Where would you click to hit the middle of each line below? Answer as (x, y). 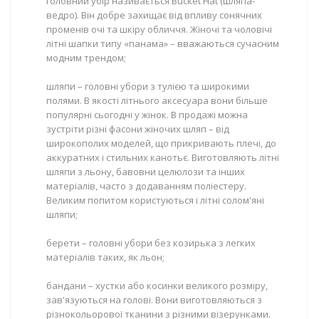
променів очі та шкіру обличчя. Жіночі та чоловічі (159, 29)
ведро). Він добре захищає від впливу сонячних (154, 15)
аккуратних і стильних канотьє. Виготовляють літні (163, 157)
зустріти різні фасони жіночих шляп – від (138, 129)
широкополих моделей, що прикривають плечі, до (161, 143)
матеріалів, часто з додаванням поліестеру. (146, 186)
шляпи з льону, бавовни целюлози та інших (146, 172)
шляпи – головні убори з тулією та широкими (148, 86)
